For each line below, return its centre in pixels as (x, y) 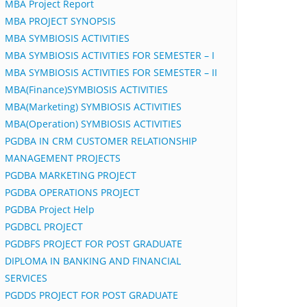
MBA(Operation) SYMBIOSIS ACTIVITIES (93, 124)
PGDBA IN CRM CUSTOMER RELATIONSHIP (101, 141)
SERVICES (26, 278)
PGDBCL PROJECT (44, 226)
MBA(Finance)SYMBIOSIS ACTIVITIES (86, 89)
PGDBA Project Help (50, 209)
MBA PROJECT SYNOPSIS (60, 21)
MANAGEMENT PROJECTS (63, 158)
